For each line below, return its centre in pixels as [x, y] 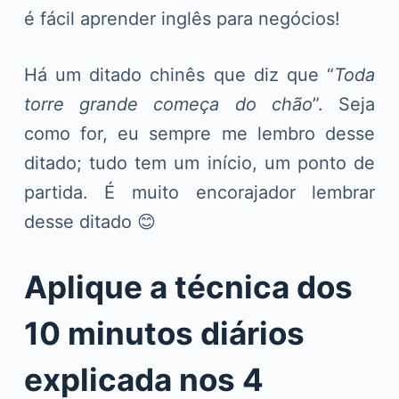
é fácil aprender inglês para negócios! [182, 18]
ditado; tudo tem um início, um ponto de [199, 163]
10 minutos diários [164, 333]
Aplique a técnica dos [188, 286]
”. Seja [344, 104]
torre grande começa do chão [168, 104]
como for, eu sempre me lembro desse [199, 133]
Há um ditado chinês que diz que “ [179, 74]
